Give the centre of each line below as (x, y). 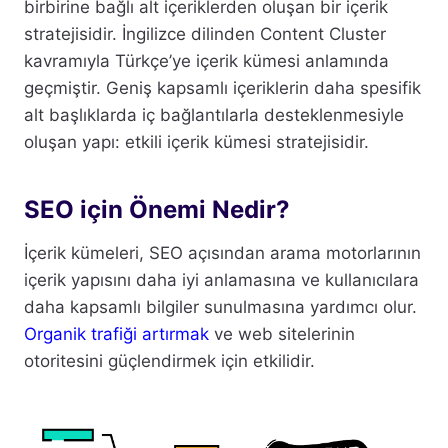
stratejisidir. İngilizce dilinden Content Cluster (205, 34)
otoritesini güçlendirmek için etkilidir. (169, 361)
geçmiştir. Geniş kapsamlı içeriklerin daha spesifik (222, 88)
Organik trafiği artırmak (116, 334)
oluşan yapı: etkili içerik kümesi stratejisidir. (196, 142)
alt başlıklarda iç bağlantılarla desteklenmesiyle (214, 115)
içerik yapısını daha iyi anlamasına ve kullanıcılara (221, 280)
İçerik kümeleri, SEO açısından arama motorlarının (222, 253)
